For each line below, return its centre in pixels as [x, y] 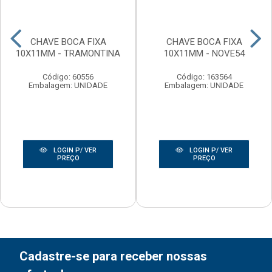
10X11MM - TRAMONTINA [68, 54]
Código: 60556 [68, 77]
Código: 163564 [204, 77]
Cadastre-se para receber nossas [113, 257]
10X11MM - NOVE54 [204, 54]
